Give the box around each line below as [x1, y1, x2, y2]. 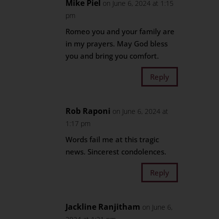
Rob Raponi [66, 106, 111, 116]
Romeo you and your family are [66, 26, 175, 36]
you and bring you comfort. [66, 51, 159, 61]
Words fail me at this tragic [66, 134, 159, 144]
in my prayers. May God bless [66, 39, 168, 48]
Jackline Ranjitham [66, 201, 141, 212]
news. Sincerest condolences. [66, 147, 167, 156]
